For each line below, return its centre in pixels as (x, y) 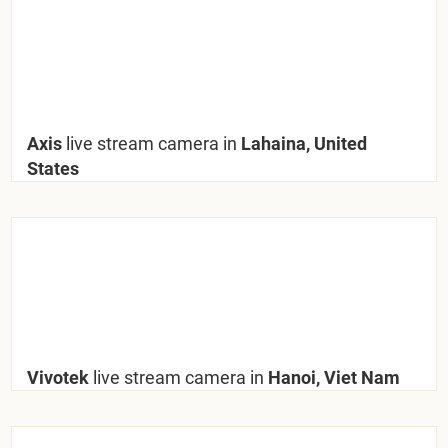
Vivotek (60, 377)
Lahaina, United (302, 143)
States (53, 168)
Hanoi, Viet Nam (332, 377)
